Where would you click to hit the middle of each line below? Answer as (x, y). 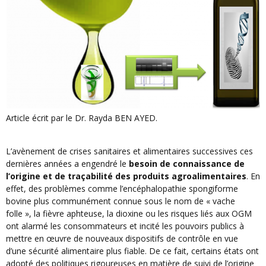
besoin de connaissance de (187, 164)
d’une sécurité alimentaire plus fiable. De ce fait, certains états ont (132, 251)
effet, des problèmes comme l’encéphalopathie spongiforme (122, 189)
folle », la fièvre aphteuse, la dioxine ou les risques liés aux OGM (129, 214)
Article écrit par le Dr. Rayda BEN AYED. (82, 118)
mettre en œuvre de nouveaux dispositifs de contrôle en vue (122, 239)
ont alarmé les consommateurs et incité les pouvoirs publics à (125, 226)
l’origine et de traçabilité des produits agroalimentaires (126, 176)
